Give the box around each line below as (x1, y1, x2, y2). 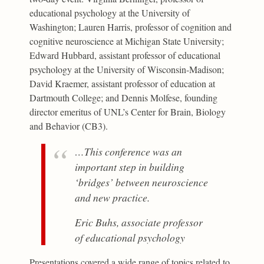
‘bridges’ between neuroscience (75, 174, 209, 189)
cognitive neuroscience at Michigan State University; (29, 34, 225, 47)
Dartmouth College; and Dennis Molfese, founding (29, 91, 218, 104)
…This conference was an (75, 144, 183, 159)
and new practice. (75, 190, 150, 204)
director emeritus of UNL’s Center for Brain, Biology (29, 105, 226, 118)
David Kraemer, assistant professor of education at (29, 77, 216, 90)
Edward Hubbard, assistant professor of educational (29, 48, 221, 61)
